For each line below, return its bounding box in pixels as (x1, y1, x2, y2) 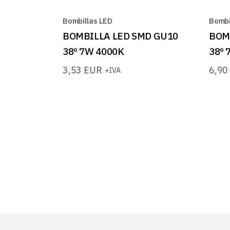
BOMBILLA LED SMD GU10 (63, 29, 179, 42)
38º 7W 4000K (63, 45, 124, 57)
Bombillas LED (63, 15, 112, 26)
